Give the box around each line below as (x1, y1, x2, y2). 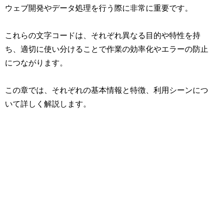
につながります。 (5, 58, 67, 66)
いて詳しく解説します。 (5, 99, 91, 108)
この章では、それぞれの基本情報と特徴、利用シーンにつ (5, 86, 208, 94)
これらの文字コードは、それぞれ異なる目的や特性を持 (5, 31, 200, 39)
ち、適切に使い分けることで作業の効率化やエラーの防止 (5, 44, 208, 53)
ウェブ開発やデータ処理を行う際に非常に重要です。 (5, 3, 193, 12)
